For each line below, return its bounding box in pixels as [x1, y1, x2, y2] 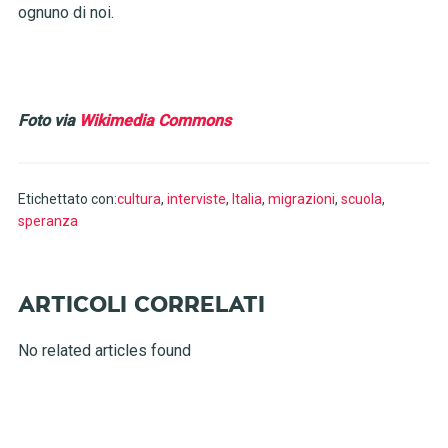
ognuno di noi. [17, 3, 114, 23]
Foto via [17, 111, 79, 131]
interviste [166, 191, 226, 208]
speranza [17, 213, 78, 230]
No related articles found [17, 341, 191, 361]
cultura [116, 191, 161, 208]
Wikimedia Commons [78, 111, 231, 131]
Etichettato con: [17, 191, 117, 208]
